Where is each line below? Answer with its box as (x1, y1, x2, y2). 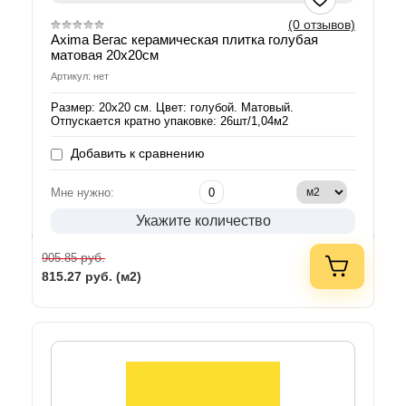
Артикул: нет (51, 71, 109, 82)
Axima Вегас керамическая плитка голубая (51, 32, 318, 48)
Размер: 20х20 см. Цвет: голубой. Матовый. (51, 101, 294, 115)
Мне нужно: (51, 186, 114, 200)
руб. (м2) (85, 269, 141, 285)
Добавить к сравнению (67, 146, 205, 161)
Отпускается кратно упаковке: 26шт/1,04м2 (51, 114, 288, 129)
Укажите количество (135, 213, 271, 229)
